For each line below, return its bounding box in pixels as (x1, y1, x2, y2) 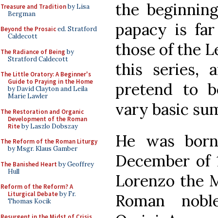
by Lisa (66, 2, 90, 11)
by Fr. (58, 190, 76, 198)
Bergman (8, 9, 36, 18)
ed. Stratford (56, 25, 97, 33)
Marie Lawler (8, 92, 48, 100)
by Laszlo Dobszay (20, 122, 78, 130)
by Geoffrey (57, 160, 94, 168)
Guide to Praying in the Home (8, 77, 93, 86)
